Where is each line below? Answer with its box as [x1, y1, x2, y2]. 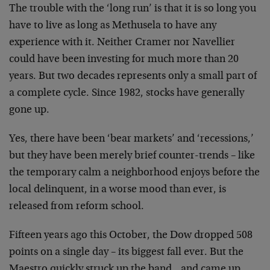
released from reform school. [9, 201, 144, 212]
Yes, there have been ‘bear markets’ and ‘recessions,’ [9, 134, 254, 145]
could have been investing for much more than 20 [9, 54, 239, 65]
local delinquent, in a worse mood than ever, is [9, 184, 226, 195]
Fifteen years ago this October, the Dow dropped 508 [9, 230, 253, 241]
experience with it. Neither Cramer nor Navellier [9, 37, 235, 48]
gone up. [9, 105, 49, 116]
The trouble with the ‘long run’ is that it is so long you [9, 4, 256, 14]
